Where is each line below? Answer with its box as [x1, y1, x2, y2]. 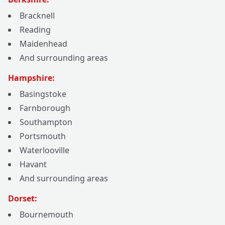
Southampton [20, 117, 72, 128]
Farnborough [20, 102, 70, 114]
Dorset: [8, 193, 37, 204]
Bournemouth [20, 209, 73, 220]
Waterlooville [20, 145, 69, 156]
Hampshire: [8, 72, 55, 84]
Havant [20, 159, 47, 170]
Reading [20, 24, 51, 36]
